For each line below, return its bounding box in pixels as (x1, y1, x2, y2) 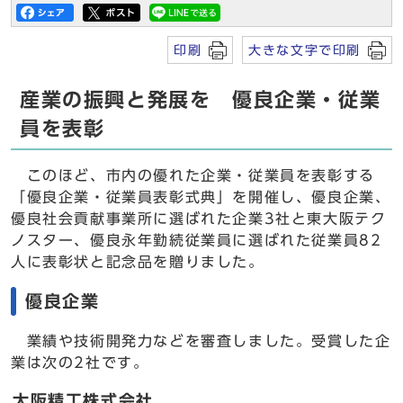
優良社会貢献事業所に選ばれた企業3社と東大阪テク (11, 211, 387, 226)
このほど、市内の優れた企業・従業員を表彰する (11, 168, 375, 183)
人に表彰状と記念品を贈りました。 (11, 255, 264, 269)
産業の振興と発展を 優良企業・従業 (20, 90, 381, 110)
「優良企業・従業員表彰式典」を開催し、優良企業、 (11, 190, 391, 204)
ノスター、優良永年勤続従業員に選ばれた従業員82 (11, 233, 382, 247)
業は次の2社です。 (11, 355, 149, 370)
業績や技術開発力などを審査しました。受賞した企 (11, 334, 391, 348)
